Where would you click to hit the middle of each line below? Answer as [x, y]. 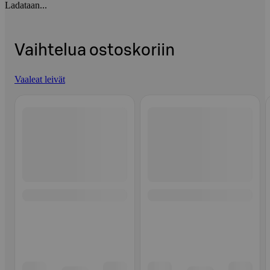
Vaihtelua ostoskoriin [95, 51]
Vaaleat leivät [40, 79]
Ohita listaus [38, 95]
